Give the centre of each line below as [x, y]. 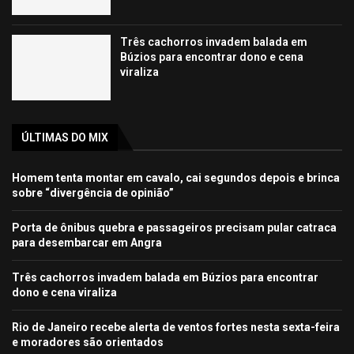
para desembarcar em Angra [87, 243]
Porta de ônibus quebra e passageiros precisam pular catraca [174, 228]
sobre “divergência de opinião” [93, 193]
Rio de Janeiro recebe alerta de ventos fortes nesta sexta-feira [176, 328]
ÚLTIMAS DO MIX [65, 138]
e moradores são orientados [88, 343]
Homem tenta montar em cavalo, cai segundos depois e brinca [176, 178]
